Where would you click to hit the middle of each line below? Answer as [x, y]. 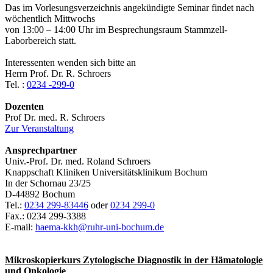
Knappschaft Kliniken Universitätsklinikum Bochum [106, 172]
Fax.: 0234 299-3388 [45, 216]
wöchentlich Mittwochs [50, 18]
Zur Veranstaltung [39, 128]
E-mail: [20, 227]
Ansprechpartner [41, 150]
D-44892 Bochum [40, 194]
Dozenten [24, 106]
